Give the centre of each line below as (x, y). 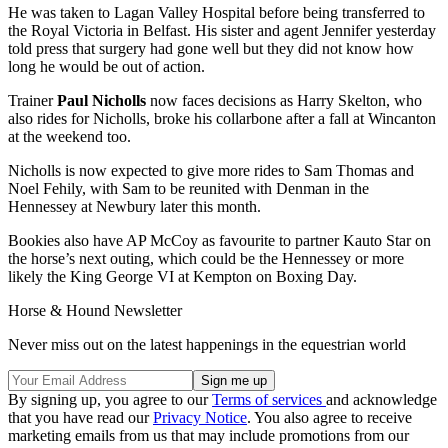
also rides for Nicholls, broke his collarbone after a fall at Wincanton (222, 118)
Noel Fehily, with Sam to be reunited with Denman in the (188, 188)
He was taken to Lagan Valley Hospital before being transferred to (216, 12)
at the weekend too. (69, 136)
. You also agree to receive (329, 417)
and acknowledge (381, 399)
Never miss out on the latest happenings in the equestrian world (207, 344)
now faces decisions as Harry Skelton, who (284, 100)
